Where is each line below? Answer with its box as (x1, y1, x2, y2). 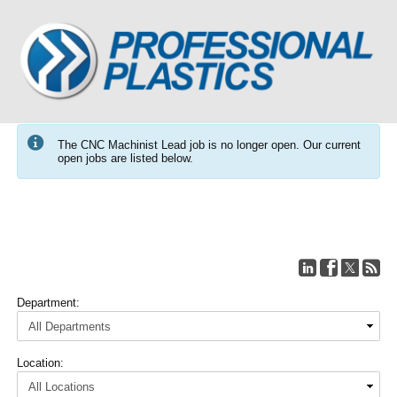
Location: (16, 356, 64, 370)
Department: (16, 296, 80, 309)
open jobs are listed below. (57, 152, 193, 165)
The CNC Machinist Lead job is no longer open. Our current (57, 138, 361, 152)
